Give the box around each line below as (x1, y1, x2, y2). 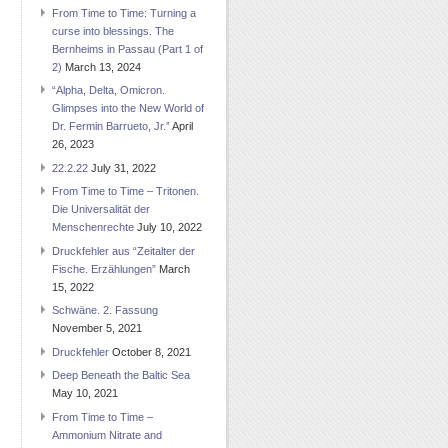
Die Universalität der (52, 203, 150, 216)
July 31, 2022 (91, 161, 156, 174)
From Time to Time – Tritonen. (52, 185, 199, 198)
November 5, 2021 (52, 322, 142, 335)
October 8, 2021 (112, 345, 191, 358)
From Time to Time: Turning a (52, 6, 196, 19)
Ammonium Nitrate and (52, 428, 162, 441)
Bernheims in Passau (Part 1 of (52, 42, 203, 55)
